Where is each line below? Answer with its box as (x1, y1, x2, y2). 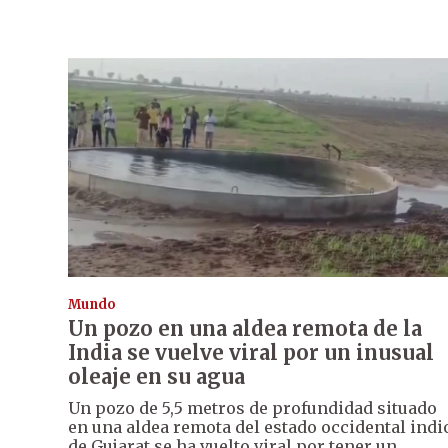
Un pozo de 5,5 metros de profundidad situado (68, 398, 437, 419)
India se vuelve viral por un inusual (68, 340, 434, 366)
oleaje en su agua (68, 364, 245, 390)
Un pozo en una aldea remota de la (68, 316, 422, 342)
